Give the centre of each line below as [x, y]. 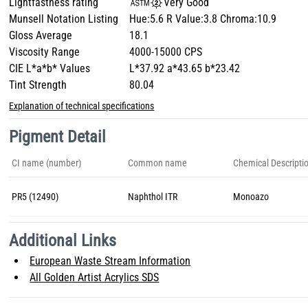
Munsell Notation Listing [64, 19]
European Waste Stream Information [110, 261]
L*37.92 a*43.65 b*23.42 [185, 68]
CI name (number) [47, 163]
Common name [158, 163]
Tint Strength [38, 85]
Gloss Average [41, 35]
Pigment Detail [58, 137]
